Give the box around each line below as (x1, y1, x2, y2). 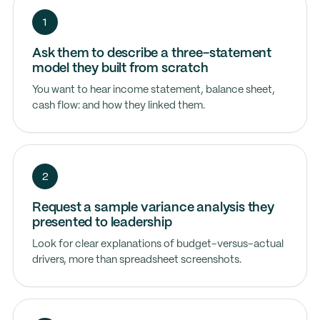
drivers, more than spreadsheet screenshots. (31, 255, 241, 265)
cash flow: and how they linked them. (31, 101, 205, 111)
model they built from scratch (31, 62, 209, 75)
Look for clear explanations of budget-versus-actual (31, 239, 284, 249)
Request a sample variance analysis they (31, 201, 274, 214)
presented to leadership (31, 216, 172, 229)
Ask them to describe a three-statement (31, 47, 272, 60)
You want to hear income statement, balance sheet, (31, 85, 275, 95)
